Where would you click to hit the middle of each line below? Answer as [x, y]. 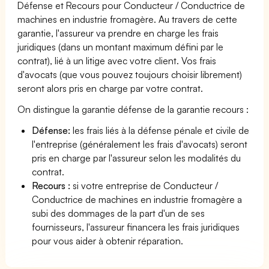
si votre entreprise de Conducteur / [144, 185]
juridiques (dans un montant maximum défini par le [121, 47]
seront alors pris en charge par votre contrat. [110, 88]
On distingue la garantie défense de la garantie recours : [133, 109]
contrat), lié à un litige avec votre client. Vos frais [117, 60]
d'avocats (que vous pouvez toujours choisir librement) [130, 74]
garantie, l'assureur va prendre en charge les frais [118, 33]
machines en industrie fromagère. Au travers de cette [128, 19]
